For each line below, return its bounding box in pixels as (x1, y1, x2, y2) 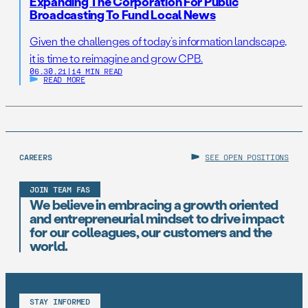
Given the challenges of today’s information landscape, (30, 34, 287, 48)
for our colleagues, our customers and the (30, 223, 272, 241)
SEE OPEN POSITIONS (205, 152, 289, 162)
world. (30, 236, 68, 254)
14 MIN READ (71, 66, 123, 76)
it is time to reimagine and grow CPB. (30, 51, 203, 65)
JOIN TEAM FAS (30, 184, 90, 194)
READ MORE (43, 74, 85, 84)
